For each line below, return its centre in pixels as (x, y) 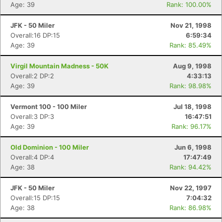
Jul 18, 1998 (193, 107)
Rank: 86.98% (191, 208)
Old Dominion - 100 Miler (50, 147)
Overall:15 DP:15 (35, 198)
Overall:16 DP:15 (35, 35)
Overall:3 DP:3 (32, 116)
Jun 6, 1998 (193, 147)
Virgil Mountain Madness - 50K (59, 66)
